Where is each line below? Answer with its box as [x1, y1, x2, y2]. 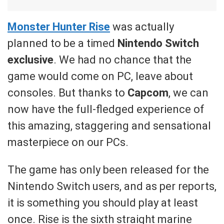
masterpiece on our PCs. [7, 135, 128, 148]
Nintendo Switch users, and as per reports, [7, 179, 216, 192]
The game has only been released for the [7, 163, 209, 176]
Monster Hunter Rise [7, 20, 110, 33]
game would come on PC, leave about [7, 69, 193, 82]
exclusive [7, 53, 53, 66]
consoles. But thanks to [7, 86, 127, 99]
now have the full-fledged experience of [7, 102, 204, 115]
